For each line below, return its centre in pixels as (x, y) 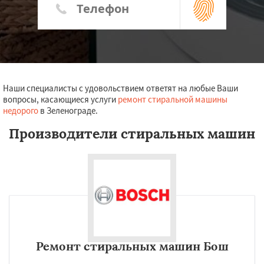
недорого (21, 110)
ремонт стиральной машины (173, 99)
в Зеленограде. (68, 110)
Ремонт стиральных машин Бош (132, 246)
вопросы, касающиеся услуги (60, 99)
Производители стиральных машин (132, 133)
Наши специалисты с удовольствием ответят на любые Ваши (121, 88)
